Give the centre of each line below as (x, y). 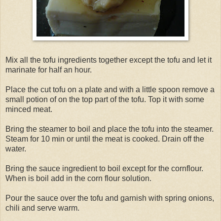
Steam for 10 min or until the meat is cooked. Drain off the (105, 139)
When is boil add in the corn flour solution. (78, 178)
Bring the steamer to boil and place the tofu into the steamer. (110, 129)
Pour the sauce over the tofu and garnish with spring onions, (110, 198)
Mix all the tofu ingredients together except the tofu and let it (109, 60)
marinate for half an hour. (49, 70)
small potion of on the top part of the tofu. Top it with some (105, 99)
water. (16, 148)
